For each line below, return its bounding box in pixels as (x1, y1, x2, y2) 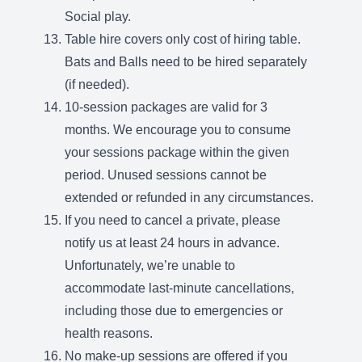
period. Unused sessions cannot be (65, 168, 267, 182)
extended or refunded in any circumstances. (65, 191, 314, 204)
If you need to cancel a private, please (65, 213, 280, 227)
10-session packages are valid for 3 (65, 100, 267, 114)
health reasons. (65, 326, 153, 340)
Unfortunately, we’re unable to (65, 259, 235, 272)
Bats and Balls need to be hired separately (65, 55, 307, 69)
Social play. (65, 10, 131, 23)
